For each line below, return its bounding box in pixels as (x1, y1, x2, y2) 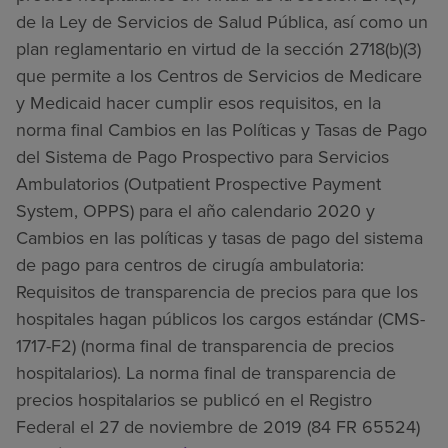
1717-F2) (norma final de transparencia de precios (16, 332, 394, 359)
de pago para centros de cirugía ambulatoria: (16, 251, 364, 278)
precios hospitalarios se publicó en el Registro (16, 386, 372, 413)
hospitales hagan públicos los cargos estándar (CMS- (16, 305, 425, 332)
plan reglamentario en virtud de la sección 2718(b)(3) (16, 35, 421, 62)
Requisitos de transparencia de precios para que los (16, 278, 418, 305)
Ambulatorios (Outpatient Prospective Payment (16, 170, 381, 197)
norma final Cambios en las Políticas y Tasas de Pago (16, 116, 427, 143)
